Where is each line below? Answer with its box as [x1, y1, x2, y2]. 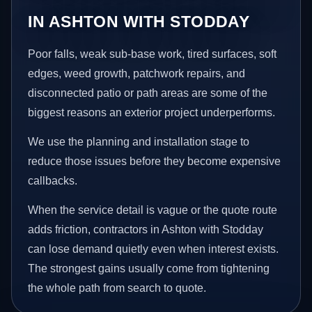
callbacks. [28, 175, 78, 187]
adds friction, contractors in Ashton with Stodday [28, 223, 264, 235]
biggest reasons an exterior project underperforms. [28, 107, 276, 119]
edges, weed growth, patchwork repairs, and [28, 68, 246, 80]
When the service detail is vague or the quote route [28, 203, 278, 216]
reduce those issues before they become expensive [28, 155, 281, 168]
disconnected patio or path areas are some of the [28, 87, 268, 100]
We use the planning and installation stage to [28, 136, 250, 148]
